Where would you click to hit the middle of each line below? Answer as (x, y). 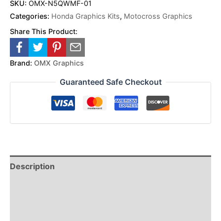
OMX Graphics (59, 63)
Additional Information (53, 211)
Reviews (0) (34, 189)
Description (32, 166)
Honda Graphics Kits (86, 16)
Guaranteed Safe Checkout (110, 82)
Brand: (21, 63)
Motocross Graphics (158, 16)
